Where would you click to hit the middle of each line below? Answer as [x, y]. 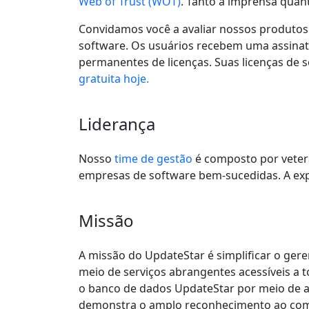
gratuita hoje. [114, 79]
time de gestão [153, 159]
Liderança [117, 124]
